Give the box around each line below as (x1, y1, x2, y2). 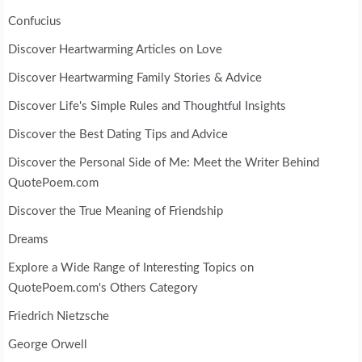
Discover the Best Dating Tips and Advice (8, 128, 228, 141)
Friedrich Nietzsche (8, 310, 109, 323)
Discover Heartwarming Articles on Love (8, 44, 222, 57)
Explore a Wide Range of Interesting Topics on (8, 262, 254, 275)
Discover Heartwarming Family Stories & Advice (8, 72, 262, 85)
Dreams (8, 234, 48, 246)
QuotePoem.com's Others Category (8, 282, 198, 295)
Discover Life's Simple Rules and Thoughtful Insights (8, 100, 286, 113)
